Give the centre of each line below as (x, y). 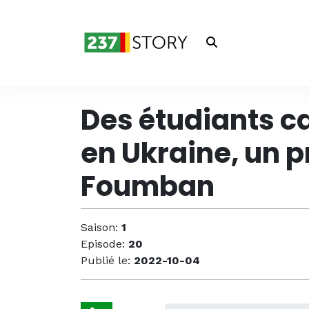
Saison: (101, 227)
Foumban (148, 186)
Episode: (104, 244)
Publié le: (107, 260)
